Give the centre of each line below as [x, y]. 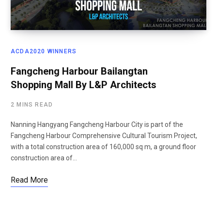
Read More [29, 180]
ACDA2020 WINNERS [44, 52]
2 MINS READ [32, 105]
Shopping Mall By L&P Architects [84, 85]
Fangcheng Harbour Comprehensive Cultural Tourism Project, [104, 136]
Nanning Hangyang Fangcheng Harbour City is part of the [97, 125]
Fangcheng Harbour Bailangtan [79, 71]
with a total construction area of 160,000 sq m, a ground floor [103, 147]
